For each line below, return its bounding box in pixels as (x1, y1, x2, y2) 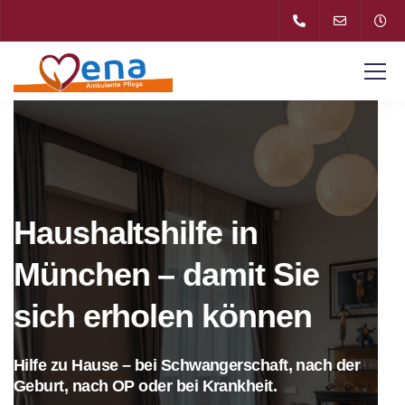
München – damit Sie (14, 256, 319, 293)
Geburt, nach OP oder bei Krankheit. (14, 377, 278, 395)
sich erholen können (14, 297, 312, 334)
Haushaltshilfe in (14, 214, 258, 251)
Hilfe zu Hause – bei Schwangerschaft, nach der (14, 356, 361, 374)
